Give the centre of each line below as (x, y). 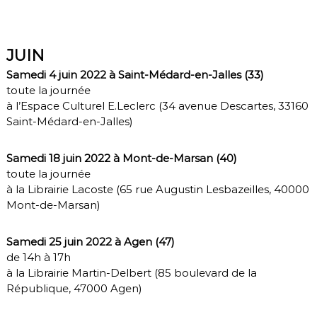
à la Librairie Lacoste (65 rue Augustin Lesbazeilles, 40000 (157, 189)
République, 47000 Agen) (74, 288)
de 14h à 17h (38, 257)
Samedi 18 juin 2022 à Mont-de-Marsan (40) (121, 158)
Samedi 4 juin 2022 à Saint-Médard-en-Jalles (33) (135, 74)
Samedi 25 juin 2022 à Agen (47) (90, 241)
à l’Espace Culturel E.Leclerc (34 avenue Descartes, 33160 (157, 105)
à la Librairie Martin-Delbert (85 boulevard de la (131, 272)
